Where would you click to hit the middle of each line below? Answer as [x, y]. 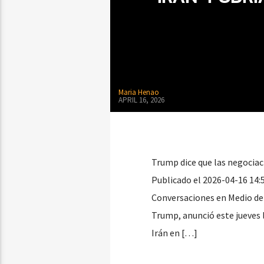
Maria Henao [138, 93]
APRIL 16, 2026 [141, 100]
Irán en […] [174, 233]
